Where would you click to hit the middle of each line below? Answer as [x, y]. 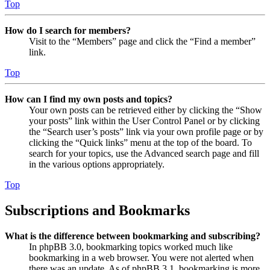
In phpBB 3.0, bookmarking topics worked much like [131, 246]
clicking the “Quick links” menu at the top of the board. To [140, 142]
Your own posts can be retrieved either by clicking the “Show [146, 110]
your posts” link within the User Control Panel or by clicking [144, 121]
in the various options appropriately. [97, 164]
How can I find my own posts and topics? [89, 99]
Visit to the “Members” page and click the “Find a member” [142, 41]
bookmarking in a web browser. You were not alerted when [141, 257]
